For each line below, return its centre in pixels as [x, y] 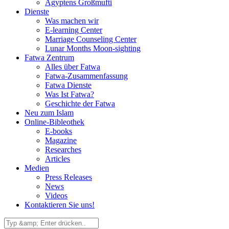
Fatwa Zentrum [49, 58]
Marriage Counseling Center [91, 39]
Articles [58, 159]
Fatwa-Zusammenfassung [86, 76]
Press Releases [68, 177]
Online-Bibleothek [54, 122]
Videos [56, 196]
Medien [37, 168]
